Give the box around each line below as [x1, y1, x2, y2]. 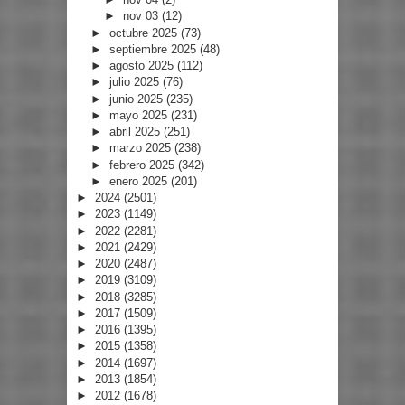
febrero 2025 [108, 157, 178, 172]
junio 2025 [108, 91, 166, 106]
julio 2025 [108, 75, 163, 89]
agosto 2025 [108, 59, 177, 73]
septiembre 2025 [108, 42, 200, 56]
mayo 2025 [108, 108, 171, 122]
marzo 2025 [108, 141, 174, 155]
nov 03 [123, 9, 163, 24]
